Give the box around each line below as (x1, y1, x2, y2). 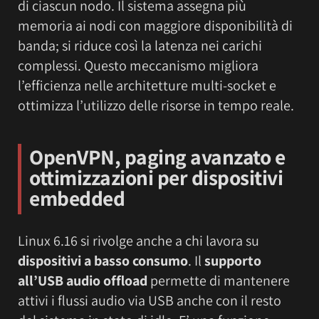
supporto (204, 251, 261, 270)
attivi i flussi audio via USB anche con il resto (18, 291, 281, 310)
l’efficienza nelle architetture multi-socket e (18, 76, 276, 95)
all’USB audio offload (18, 271, 147, 290)
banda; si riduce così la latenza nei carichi (18, 36, 262, 56)
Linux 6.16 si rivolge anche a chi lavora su (18, 231, 259, 250)
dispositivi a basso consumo (18, 251, 188, 270)
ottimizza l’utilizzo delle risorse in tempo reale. (18, 96, 294, 115)
